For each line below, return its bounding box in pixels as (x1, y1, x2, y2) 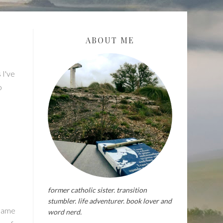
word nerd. (48, 208, 82, 216)
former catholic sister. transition (48, 186, 147, 194)
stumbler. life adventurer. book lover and (48, 197, 172, 205)
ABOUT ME (86, 35, 134, 45)
